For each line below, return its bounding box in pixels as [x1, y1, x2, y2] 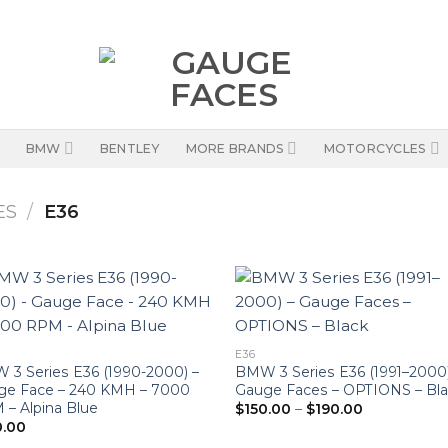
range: [362, 411, 406, 430]
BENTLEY [99, 140, 160, 156]
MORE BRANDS [185, 140, 285, 156]
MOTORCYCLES [323, 140, 427, 156]
